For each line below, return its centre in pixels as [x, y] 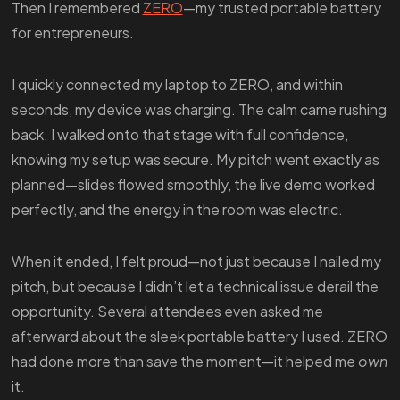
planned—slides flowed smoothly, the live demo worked [193, 185]
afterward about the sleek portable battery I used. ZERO [199, 337]
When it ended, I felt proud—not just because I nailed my [196, 262]
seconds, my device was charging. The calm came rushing [199, 110]
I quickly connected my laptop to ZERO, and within [177, 85]
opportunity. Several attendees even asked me [167, 312]
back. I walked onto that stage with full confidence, [179, 135]
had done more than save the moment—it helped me [184, 362]
